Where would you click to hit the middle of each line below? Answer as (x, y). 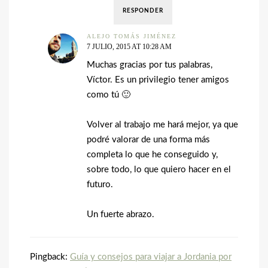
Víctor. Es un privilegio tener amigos (158, 80)
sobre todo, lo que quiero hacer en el (159, 170)
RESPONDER (143, 11)
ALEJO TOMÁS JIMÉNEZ (132, 36)
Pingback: (50, 257)
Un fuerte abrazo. (121, 215)
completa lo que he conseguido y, (152, 155)
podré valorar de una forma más (148, 140)
